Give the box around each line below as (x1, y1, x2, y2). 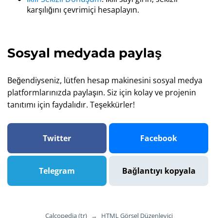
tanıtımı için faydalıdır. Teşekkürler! (7, 99, 135, 110)
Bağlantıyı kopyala (122, 165, 196, 176)
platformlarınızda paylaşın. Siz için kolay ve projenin (7, 87, 196, 98)
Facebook (140, 132, 177, 144)
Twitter (43, 132, 71, 144)
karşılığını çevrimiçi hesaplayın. (27, 4, 139, 15)
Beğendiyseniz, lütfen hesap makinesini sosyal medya (7, 74, 202, 86)
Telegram (39, 165, 75, 176)
